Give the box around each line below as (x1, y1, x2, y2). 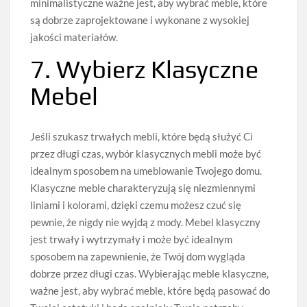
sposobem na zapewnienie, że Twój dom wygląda (30, 250, 246, 263)
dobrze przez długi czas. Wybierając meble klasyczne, (30, 267, 269, 280)
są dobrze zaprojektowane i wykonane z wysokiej (30, 14, 250, 27)
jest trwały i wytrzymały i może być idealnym (30, 233, 233, 246)
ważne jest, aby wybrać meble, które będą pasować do (30, 284, 271, 297)
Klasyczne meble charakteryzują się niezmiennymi (30, 182, 256, 195)
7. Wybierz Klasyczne (30, 55, 259, 84)
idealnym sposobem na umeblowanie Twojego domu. (30, 164, 262, 177)
